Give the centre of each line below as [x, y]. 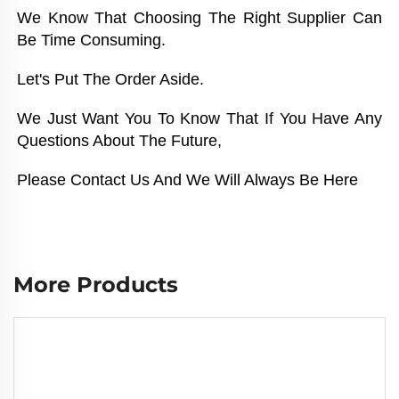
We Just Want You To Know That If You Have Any [199, 118]
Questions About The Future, [122, 140]
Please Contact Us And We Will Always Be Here [187, 179]
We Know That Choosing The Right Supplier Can [199, 17]
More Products [96, 284]
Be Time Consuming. [94, 40]
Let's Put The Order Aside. [113, 79]
